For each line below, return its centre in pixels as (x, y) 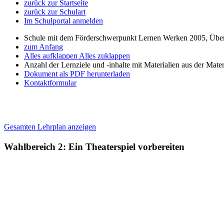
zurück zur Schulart (55, 12)
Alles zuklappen (104, 56)
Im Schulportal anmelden (63, 21)
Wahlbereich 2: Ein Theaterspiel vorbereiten (94, 147)
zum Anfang (43, 47)
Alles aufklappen (51, 56)
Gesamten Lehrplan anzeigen (50, 127)
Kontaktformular (50, 83)
